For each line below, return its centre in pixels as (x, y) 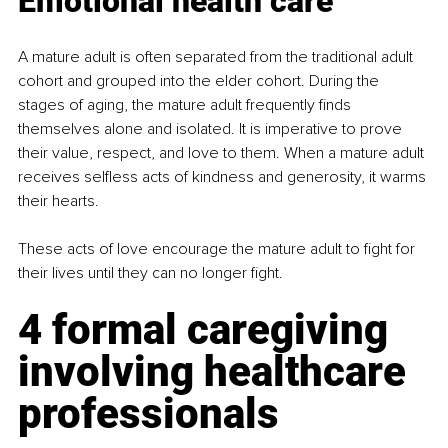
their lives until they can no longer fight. (150, 272)
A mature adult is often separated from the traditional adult (217, 56)
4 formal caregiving (208, 329)
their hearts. (58, 200)
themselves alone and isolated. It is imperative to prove (212, 128)
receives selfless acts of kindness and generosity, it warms (224, 176)
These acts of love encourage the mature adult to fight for (218, 248)
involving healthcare (217, 371)
